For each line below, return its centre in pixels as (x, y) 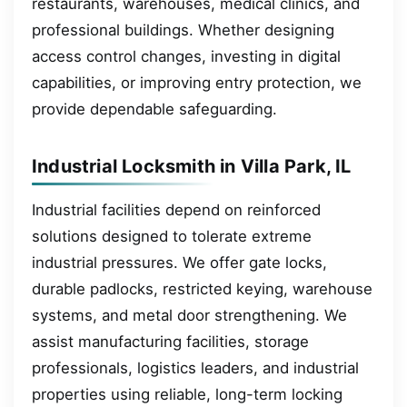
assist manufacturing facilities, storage (170, 341)
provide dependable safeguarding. (154, 109)
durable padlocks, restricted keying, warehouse (202, 288)
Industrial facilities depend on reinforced (176, 209)
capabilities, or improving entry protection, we (197, 82)
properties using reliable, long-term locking (187, 394)
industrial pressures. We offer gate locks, (179, 262)
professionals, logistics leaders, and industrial (195, 367)
